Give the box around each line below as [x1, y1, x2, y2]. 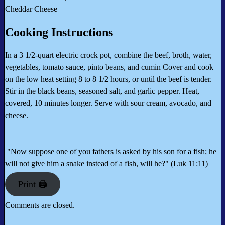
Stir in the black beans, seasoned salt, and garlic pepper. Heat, [5, 87, 199, 96]
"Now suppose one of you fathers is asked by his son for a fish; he [5, 147, 216, 156]
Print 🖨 [18, 179, 47, 190]
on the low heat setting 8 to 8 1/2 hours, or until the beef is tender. [5, 75, 212, 84]
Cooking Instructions [5, 26, 113, 39]
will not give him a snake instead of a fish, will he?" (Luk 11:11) [5, 159, 208, 168]
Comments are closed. [5, 201, 75, 210]
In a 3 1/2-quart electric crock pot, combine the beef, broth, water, [5, 51, 212, 60]
